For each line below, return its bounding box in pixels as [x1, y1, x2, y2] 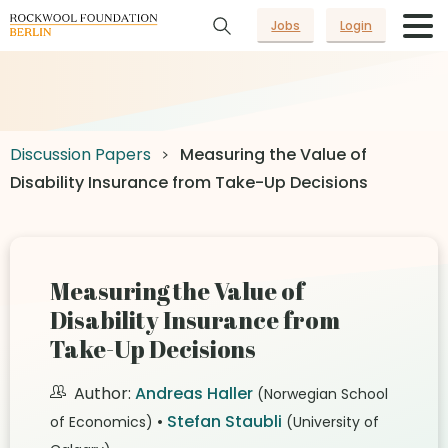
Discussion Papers [10, 143, 151, 166]
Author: [70, 382, 135, 405]
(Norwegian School [257, 384, 388, 404]
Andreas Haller [135, 382, 253, 405]
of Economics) [50, 412, 153, 432]
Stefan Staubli [167, 410, 282, 433]
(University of [286, 412, 379, 432]
